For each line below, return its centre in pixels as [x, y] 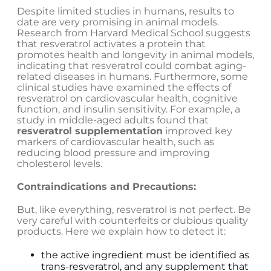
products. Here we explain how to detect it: [121, 232]
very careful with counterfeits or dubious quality [132, 221]
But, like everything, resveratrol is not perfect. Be [134, 210]
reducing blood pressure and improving [113, 153]
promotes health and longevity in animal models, [135, 55]
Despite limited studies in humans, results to [126, 11]
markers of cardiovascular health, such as [116, 142]
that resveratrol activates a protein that [111, 44]
